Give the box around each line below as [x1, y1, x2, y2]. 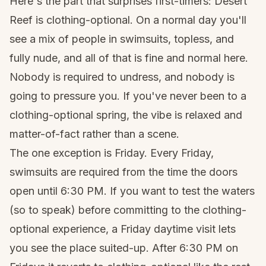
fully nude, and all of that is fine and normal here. [9, 52, 248, 64]
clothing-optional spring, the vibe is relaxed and [9, 109, 242, 121]
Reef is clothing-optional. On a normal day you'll [9, 14, 246, 26]
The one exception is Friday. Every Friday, [9, 147, 214, 159]
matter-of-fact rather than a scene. [9, 128, 179, 140]
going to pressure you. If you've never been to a [9, 90, 246, 102]
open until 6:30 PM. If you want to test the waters [9, 185, 255, 197]
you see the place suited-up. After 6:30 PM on [9, 242, 238, 254]
